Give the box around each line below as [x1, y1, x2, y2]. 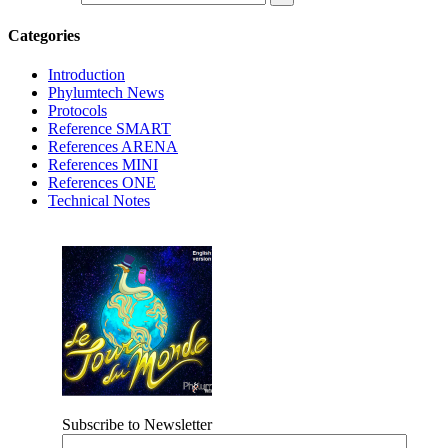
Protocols [48, 102, 107, 120]
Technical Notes [48, 192, 150, 210]
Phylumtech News [48, 84, 164, 102]
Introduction [48, 66, 125, 84]
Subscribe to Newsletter [62, 416, 212, 434]
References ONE [48, 174, 156, 192]
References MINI [48, 156, 158, 174]
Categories [8, 27, 80, 45]
